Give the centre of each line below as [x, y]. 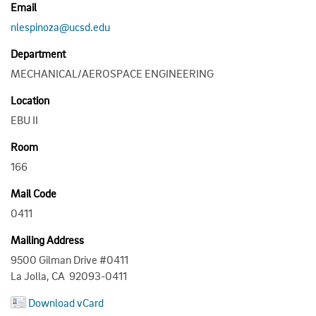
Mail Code [34, 193]
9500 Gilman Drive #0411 [69, 259]
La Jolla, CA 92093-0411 [69, 275]
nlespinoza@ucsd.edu [60, 26]
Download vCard [66, 302]
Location [30, 100]
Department [38, 53]
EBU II [24, 120]
